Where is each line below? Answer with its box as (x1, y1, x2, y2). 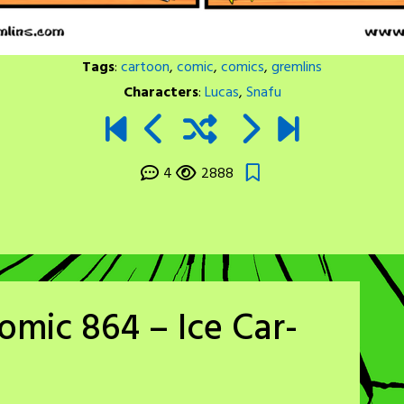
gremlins (271, 56, 322, 79)
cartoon (121, 56, 170, 79)
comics (221, 56, 264, 79)
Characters (123, 81, 198, 105)
